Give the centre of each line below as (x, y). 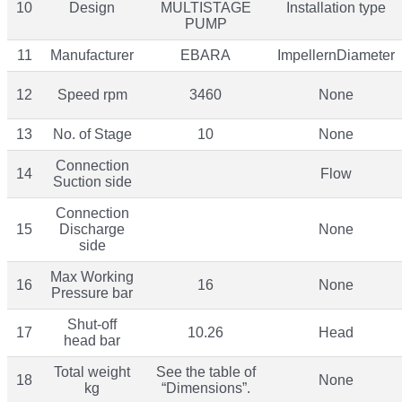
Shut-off (92, 324)
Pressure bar (92, 293)
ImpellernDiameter (336, 55)
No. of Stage (92, 134)
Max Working (92, 276)
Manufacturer (92, 55)
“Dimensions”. (205, 388)
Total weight (92, 371)
